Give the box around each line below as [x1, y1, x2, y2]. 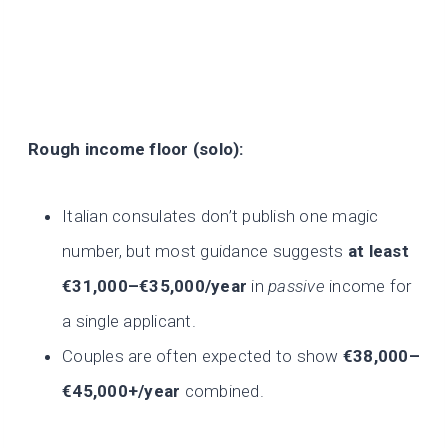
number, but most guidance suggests [62, 241, 348, 262]
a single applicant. [62, 311, 196, 332]
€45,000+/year [62, 381, 181, 402]
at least [347, 241, 409, 262]
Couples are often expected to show [62, 346, 343, 367]
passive [268, 276, 325, 297]
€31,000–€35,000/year [62, 276, 248, 297]
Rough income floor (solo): [28, 139, 244, 160]
